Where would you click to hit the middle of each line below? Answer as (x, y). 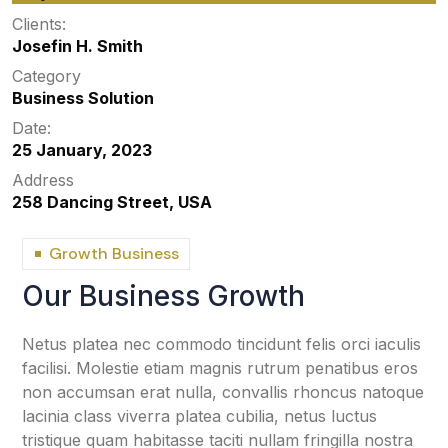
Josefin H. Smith (77, 45)
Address (43, 179)
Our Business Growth (163, 295)
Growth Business (114, 253)
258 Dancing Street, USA (112, 201)
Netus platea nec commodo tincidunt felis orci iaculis (221, 343)
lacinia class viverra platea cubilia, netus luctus (199, 415)
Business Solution (83, 97)
